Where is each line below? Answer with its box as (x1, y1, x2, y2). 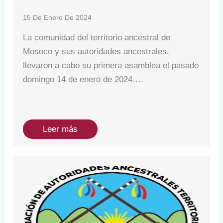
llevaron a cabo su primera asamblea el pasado (23, 60, 199, 70)
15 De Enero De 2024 (23, 13, 92, 21)
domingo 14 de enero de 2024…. (23, 74, 144, 84)
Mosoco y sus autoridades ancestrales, (23, 46, 170, 56)
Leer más (43, 124, 78, 134)
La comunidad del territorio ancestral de (23, 32, 171, 42)
